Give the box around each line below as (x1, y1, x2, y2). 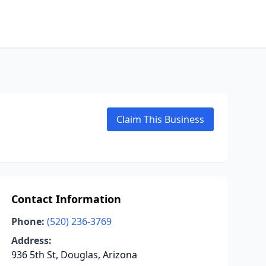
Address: (11, 234, 52, 247)
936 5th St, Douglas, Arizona (11, 248, 137, 261)
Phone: (11, 215, 45, 228)
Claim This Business (116, 113, 204, 126)
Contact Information (11, 192, 121, 206)
